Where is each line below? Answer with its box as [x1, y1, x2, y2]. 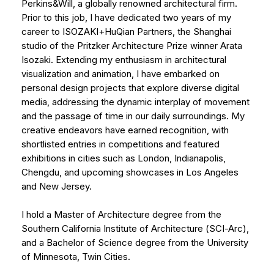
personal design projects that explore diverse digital [21, 81, 239, 94]
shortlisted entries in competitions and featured [21, 138, 220, 150]
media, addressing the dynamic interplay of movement [21, 95, 250, 108]
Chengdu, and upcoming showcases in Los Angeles [21, 166, 239, 178]
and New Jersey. [21, 180, 92, 192]
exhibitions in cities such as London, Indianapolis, [21, 152, 226, 164]
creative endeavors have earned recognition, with [21, 124, 229, 136]
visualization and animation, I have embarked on [21, 67, 220, 80]
